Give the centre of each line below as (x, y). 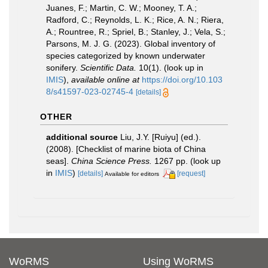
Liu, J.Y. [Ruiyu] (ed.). (161, 137)
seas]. (59, 161)
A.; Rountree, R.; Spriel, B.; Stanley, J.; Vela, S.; (136, 32)
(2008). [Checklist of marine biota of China (126, 149)
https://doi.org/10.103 (182, 80)
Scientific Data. (108, 68)
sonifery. (63, 68)
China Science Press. (112, 161)
